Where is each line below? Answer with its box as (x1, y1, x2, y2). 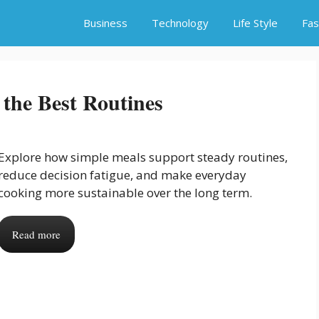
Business (83, 16, 127, 30)
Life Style (233, 16, 278, 30)
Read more (12, 227, 61, 241)
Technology (152, 16, 209, 30)
